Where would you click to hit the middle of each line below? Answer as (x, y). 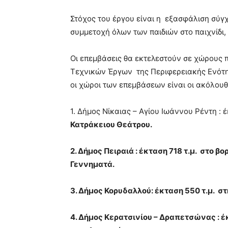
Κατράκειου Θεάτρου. (111, 124)
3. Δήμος (87, 191)
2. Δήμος (87, 151)
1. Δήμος (86, 111)
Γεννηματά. (92, 164)
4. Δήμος (87, 217)
